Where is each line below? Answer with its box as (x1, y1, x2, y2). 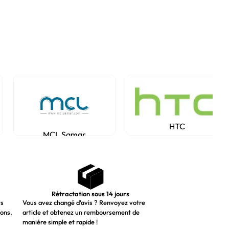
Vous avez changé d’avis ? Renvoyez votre (22, 198, 145, 207)
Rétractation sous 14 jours (52, 190, 130, 198)
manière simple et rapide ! (22, 218, 98, 226)
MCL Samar (43, 129, 86, 140)
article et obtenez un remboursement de (22, 208, 140, 216)
